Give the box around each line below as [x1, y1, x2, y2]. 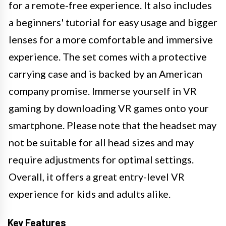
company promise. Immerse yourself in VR [9, 85, 197, 97]
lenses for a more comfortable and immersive [9, 33, 213, 46]
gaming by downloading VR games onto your [9, 102, 209, 115]
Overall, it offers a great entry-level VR [9, 171, 185, 183]
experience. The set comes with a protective [9, 50, 207, 63]
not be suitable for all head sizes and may [9, 136, 194, 149]
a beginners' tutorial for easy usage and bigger [9, 16, 217, 29]
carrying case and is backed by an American [9, 68, 202, 80]
